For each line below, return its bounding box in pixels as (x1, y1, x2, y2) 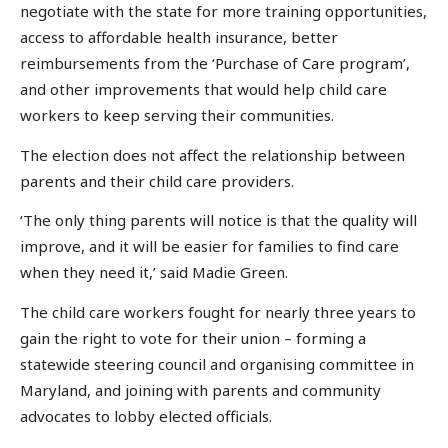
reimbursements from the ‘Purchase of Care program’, (20, 53, 410, 74)
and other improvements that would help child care (20, 79, 387, 100)
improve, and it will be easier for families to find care (20, 236, 399, 257)
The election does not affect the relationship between (20, 144, 405, 165)
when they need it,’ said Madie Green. (20, 262, 288, 283)
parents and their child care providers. (20, 170, 294, 191)
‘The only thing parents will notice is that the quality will (20, 210, 417, 231)
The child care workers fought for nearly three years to (20, 301, 416, 322)
